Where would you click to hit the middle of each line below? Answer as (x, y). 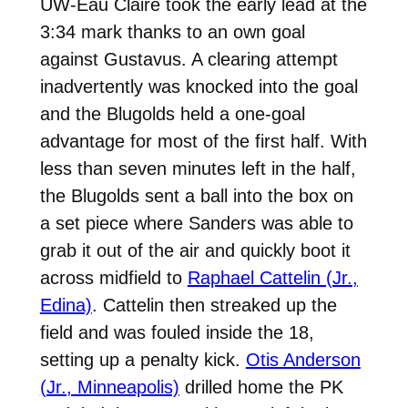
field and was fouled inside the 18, (177, 332)
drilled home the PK (261, 387)
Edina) (66, 305)
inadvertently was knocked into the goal (199, 86)
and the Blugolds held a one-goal (172, 113)
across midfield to (113, 277)
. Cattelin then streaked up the (214, 305)
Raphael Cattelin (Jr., (272, 277)
